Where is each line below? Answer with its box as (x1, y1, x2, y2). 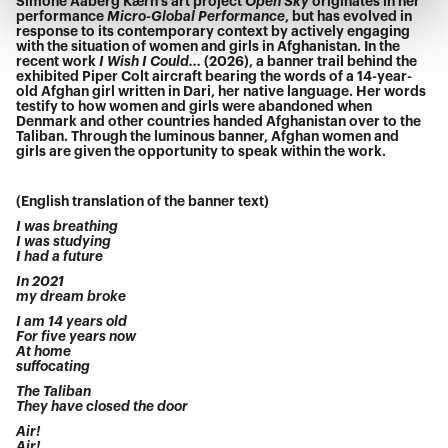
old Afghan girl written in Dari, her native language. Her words (16, 85, 427, 99)
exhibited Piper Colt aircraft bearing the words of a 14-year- (16, 70, 413, 84)
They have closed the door (16, 400, 189, 414)
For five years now (16, 330, 137, 344)
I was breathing (16, 220, 119, 234)
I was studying (16, 235, 112, 249)
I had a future (16, 250, 104, 264)
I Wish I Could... (99, 55, 202, 69)
